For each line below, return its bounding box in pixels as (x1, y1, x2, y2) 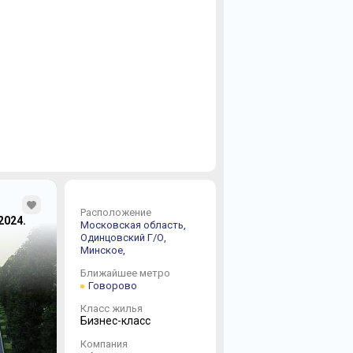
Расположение (80, 206, 151, 218)
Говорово (87, 280, 137, 292)
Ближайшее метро (80, 267, 170, 279)
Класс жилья (80, 303, 143, 314)
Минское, (80, 244, 128, 256)
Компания (80, 338, 128, 350)
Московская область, (80, 219, 188, 231)
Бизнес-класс (80, 314, 150, 327)
